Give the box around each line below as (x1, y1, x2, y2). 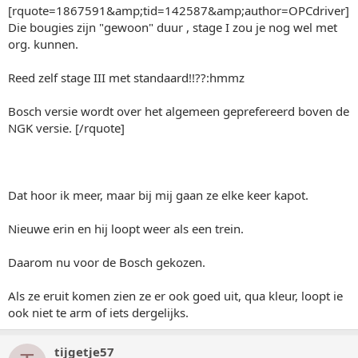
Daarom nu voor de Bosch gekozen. (8, 253, 205, 270)
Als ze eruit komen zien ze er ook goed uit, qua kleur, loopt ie (8, 287, 343, 304)
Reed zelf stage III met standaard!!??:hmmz (8, 69, 245, 86)
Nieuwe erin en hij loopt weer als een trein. (8, 220, 244, 237)
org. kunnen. (8, 35, 78, 52)
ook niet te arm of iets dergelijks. (8, 304, 189, 320)
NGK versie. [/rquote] (8, 119, 125, 136)
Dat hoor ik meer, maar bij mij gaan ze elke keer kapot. (8, 186, 308, 203)
